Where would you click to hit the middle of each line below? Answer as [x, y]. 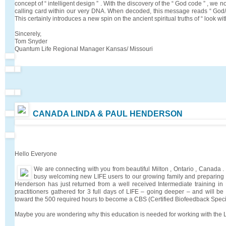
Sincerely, [28, 34]
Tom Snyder [31, 41]
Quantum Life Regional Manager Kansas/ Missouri [84, 49]
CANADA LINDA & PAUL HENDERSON [108, 114]
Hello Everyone [36, 154]
